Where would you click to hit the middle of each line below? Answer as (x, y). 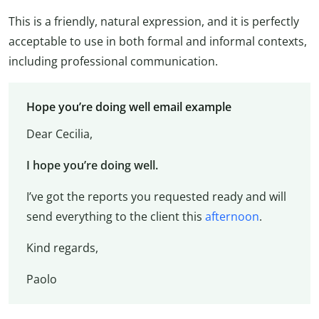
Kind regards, (62, 248)
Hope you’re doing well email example (129, 107)
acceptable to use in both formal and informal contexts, (158, 41)
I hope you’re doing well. (92, 166)
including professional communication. (113, 61)
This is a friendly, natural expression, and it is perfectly (154, 21)
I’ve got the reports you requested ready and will (156, 197)
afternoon (232, 217)
